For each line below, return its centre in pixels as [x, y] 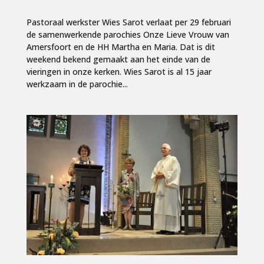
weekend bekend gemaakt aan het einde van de [118, 59]
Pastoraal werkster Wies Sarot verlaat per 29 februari [128, 22]
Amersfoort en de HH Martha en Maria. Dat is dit [121, 47]
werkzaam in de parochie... [77, 84]
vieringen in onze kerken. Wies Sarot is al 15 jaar [119, 71]
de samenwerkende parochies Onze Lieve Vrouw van [128, 34]
